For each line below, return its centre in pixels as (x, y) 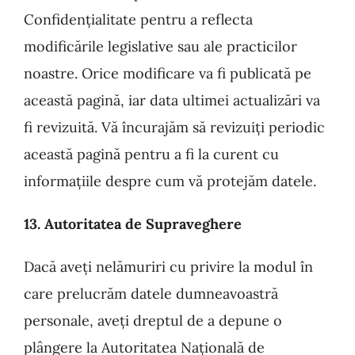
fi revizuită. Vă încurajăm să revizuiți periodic (174, 127)
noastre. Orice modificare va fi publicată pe (168, 73)
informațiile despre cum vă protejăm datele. (170, 181)
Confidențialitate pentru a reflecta (138, 19)
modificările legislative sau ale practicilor (160, 46)
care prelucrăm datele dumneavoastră (151, 294)
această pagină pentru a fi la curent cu (151, 154)
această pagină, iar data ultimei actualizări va (172, 100)
